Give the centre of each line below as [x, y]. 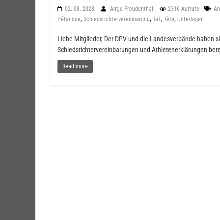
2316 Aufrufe [184, 9]
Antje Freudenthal [132, 9]
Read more [75, 66]
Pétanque [69, 19]
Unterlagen [191, 19]
